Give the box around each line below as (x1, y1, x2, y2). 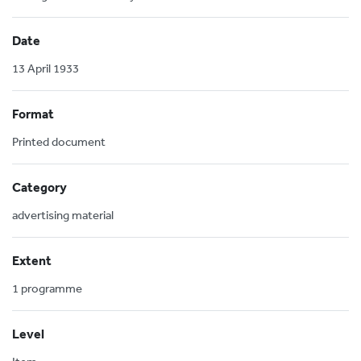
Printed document (12, 134, 106, 149)
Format (12, 106, 54, 122)
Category (12, 179, 67, 195)
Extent (12, 252, 52, 268)
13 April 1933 (12, 60, 79, 76)
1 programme (12, 280, 82, 296)
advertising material (12, 207, 114, 222)
